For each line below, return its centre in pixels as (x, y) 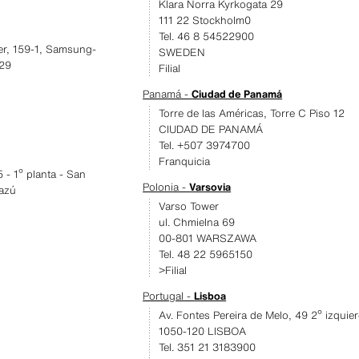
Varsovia (210, 187)
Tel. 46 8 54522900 (207, 36)
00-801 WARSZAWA (208, 238)
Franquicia (185, 161)
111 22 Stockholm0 (205, 20)
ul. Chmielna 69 (197, 222)
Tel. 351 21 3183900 (208, 347)
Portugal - (169, 296)
